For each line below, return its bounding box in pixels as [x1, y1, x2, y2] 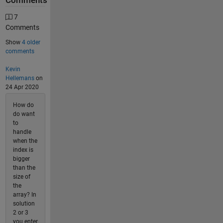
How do [12, 102, 34, 109]
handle [12, 128, 31, 135]
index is [12, 146, 33, 153]
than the [12, 164, 35, 171]
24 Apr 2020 [5, 83, 39, 91]
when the [12, 137, 37, 144]
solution [12, 200, 35, 207]
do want [12, 111, 35, 117]
